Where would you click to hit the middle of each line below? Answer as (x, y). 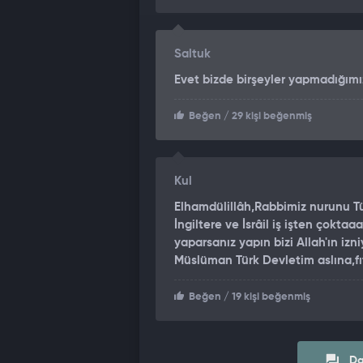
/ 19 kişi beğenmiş (266, 297)
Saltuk (192, 54)
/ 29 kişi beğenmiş (267, 116)
